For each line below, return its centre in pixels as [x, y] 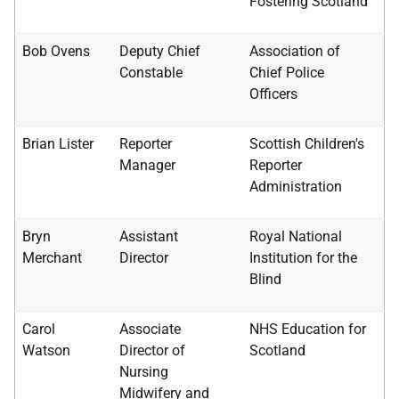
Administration [296, 187]
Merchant [52, 258]
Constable [151, 73]
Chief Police [287, 73]
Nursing [144, 372]
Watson [46, 350]
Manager [147, 165]
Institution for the [303, 258]
